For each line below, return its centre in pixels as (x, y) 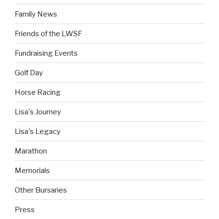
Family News (36, 14)
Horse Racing (38, 92)
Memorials (32, 170)
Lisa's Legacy (38, 131)
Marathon (31, 151)
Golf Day (29, 73)
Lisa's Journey (38, 112)
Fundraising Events (46, 53)
